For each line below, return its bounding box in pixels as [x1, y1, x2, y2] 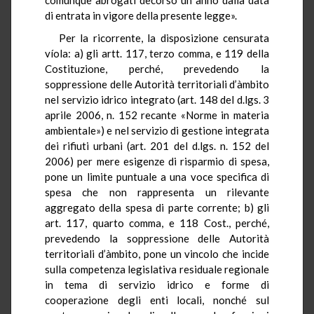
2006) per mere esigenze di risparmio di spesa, [45, 154, 269, 168]
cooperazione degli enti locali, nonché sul [45, 293, 269, 306]
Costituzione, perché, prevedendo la [45, 62, 269, 75]
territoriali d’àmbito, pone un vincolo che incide [45, 247, 269, 260]
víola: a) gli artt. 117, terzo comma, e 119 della [45, 46, 269, 60]
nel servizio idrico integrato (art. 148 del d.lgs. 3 [45, 93, 269, 106]
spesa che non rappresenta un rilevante [45, 185, 269, 198]
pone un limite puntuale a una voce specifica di [45, 170, 269, 183]
